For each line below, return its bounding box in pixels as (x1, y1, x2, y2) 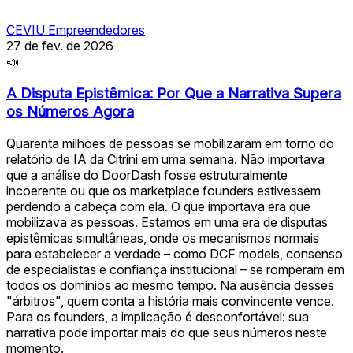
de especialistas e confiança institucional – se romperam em (6, 261, 344, 277)
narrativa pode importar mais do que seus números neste (6, 324, 327, 340)
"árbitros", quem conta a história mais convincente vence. (6, 292, 334, 309)
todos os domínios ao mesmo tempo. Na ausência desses (6, 277, 334, 293)
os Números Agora (6, 102, 134, 121)
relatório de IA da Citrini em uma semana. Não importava (6, 150, 325, 167)
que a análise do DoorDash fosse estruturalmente (6, 166, 288, 183)
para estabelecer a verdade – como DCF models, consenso (6, 245, 343, 262)
